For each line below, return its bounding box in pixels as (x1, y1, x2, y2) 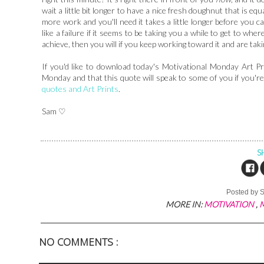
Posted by (226, 187, 260, 196)
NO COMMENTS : (39, 235, 118, 252)
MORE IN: (166, 199, 204, 209)
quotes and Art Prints (42, 83, 118, 94)
